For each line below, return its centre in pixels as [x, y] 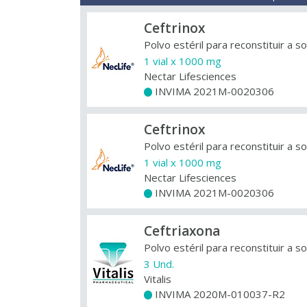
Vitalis [158, 279]
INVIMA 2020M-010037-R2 [219, 294]
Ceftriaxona [182, 231]
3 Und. [159, 264]
